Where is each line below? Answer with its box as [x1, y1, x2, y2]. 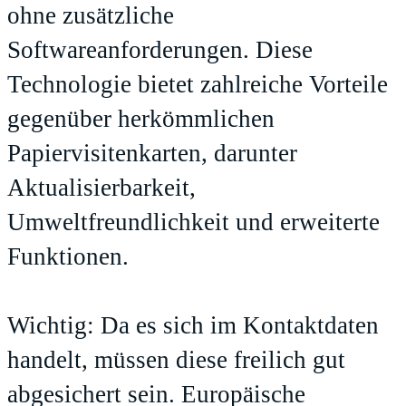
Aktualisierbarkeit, [7, 174, 196, 202]
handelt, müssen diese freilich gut [7, 346, 345, 374]
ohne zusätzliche [7, 2, 174, 30]
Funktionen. [7, 243, 129, 271]
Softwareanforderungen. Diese [7, 36, 313, 64]
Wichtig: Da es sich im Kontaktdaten [7, 312, 379, 340]
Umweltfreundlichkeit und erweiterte [7, 208, 380, 237]
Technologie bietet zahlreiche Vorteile [7, 71, 388, 99]
